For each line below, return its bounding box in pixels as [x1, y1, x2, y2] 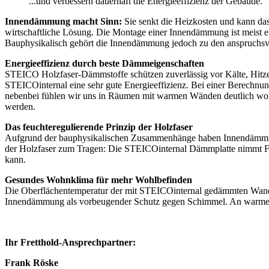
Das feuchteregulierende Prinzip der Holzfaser [5, 122, 193, 133]
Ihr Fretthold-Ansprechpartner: [5, 237, 136, 248]
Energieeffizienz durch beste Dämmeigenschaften [5, 58, 204, 69]
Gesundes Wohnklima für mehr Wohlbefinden [5, 175, 192, 186]
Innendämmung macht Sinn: [5, 16, 122, 27]
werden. [5, 101, 35, 112]
